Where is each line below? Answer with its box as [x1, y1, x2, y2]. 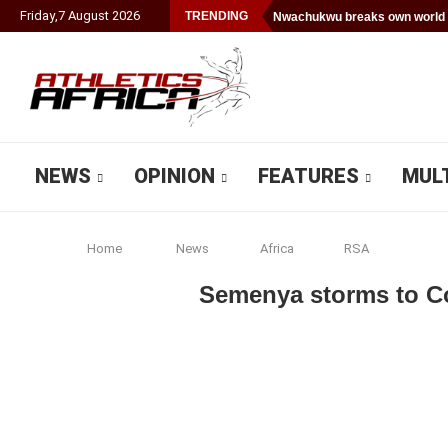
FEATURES [258, 164, 359, 188]
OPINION [134, 164, 215, 188]
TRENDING [185, 9, 248, 23]
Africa [259, 241, 294, 256]
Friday [20, 8, 55, 23]
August [68, 8, 109, 23]
